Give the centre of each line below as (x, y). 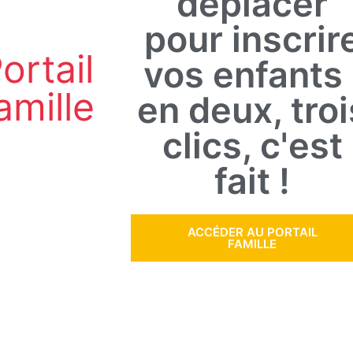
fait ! (252, 181)
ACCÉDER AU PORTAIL (252, 232)
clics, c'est (252, 146)
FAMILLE (252, 244)
